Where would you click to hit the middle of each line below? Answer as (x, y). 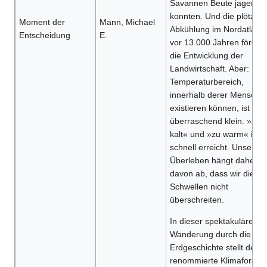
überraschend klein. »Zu (215, 121)
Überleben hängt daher (213, 161)
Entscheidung (44, 35)
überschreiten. (197, 200)
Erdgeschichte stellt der (214, 248)
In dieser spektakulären (214, 221)
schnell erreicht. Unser (212, 148)
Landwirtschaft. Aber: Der (217, 69)
